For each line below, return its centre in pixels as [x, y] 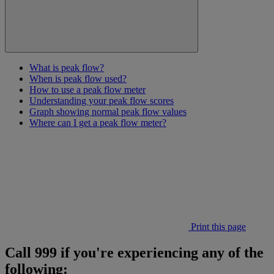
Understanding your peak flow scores [102, 101]
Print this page [217, 227]
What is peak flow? [67, 68]
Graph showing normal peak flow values [108, 112]
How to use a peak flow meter [87, 90]
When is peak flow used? [78, 79]
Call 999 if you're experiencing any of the [134, 253]
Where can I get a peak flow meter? [98, 123]
